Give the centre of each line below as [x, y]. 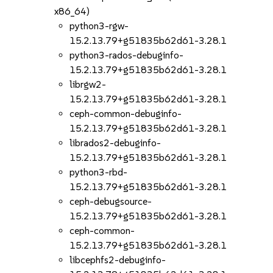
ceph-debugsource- [111, 201]
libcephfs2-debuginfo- [118, 260]
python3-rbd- [99, 172]
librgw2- [88, 84]
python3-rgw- [99, 26]
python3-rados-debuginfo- [127, 55]
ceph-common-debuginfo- [126, 114]
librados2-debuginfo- [115, 143]
